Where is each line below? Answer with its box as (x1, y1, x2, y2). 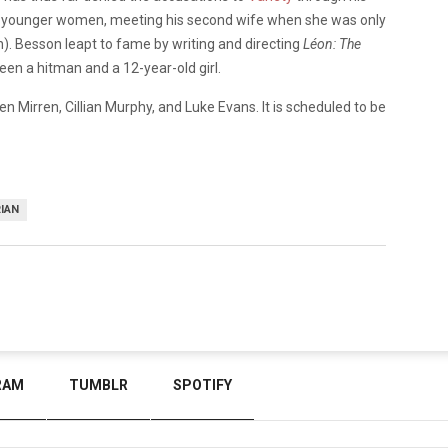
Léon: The (303, 35, 361, 52)
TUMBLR (69, 377, 128, 393)
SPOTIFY (173, 377, 232, 393)
